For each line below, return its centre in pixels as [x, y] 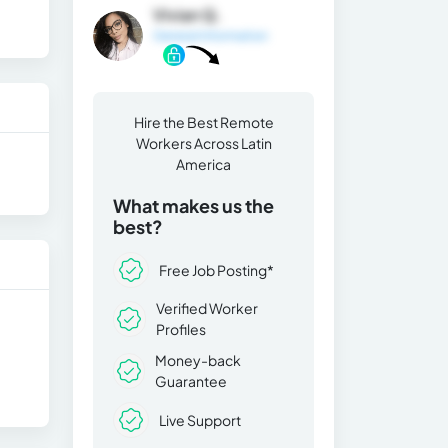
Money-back [197, 360]
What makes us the [193, 206]
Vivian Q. [187, 14]
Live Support [200, 419]
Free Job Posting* [216, 269]
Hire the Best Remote [203, 122]
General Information [210, 35]
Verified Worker [206, 308]
